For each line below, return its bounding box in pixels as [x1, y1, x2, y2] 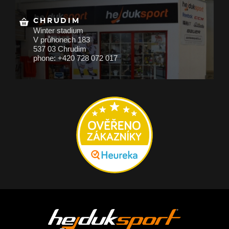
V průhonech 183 [33, 35, 90, 44]
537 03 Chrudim [33, 44, 86, 53]
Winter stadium [33, 26, 83, 35]
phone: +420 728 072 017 [33, 53, 118, 62]
